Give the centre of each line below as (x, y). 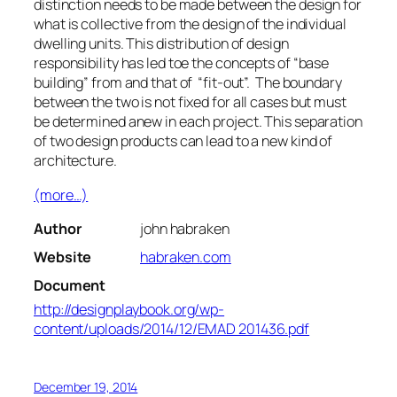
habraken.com (186, 257)
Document (70, 285)
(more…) (61, 195)
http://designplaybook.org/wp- (129, 309)
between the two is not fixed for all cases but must (190, 102)
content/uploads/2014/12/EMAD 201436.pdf (172, 328)
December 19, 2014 (86, 386)
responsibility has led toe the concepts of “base (182, 63)
